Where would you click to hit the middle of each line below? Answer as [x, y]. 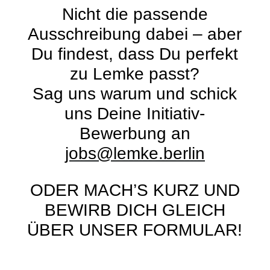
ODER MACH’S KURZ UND [135, 190]
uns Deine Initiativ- [135, 114]
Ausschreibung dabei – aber [135, 34]
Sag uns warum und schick [135, 94]
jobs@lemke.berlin [135, 153]
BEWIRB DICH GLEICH [135, 210]
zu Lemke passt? [135, 74]
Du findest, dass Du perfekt [135, 54]
